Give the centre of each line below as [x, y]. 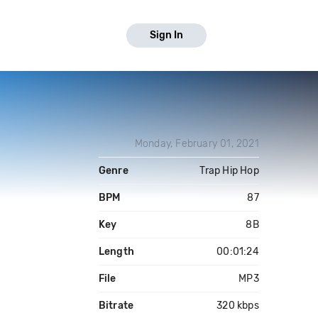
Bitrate [116, 306]
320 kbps [238, 306]
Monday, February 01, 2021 [197, 144]
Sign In [166, 35]
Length [116, 252]
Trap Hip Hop [229, 171]
